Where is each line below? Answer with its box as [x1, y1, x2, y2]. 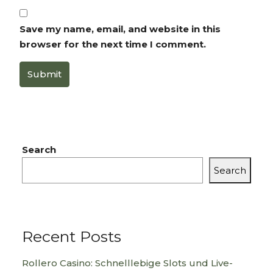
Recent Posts [22, 227, 121, 246]
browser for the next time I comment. [19, 38, 206, 50]
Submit [27, 68, 62, 80]
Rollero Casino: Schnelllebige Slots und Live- [22, 257, 233, 269]
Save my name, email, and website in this [19, 23, 221, 35]
